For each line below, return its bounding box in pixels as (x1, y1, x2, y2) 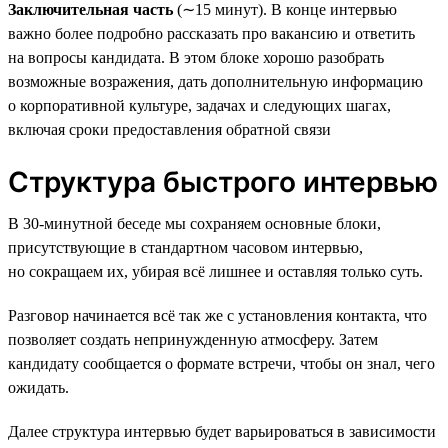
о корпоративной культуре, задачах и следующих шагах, (8, 96, 391, 114)
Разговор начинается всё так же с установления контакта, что (8, 306, 427, 324)
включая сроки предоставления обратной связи (8, 120, 331, 138)
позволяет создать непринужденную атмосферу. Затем (8, 330, 378, 348)
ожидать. (8, 378, 69, 396)
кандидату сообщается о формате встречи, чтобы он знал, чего (8, 354, 435, 372)
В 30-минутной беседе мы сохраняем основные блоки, (8, 214, 381, 232)
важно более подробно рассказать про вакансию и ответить (8, 24, 415, 42)
